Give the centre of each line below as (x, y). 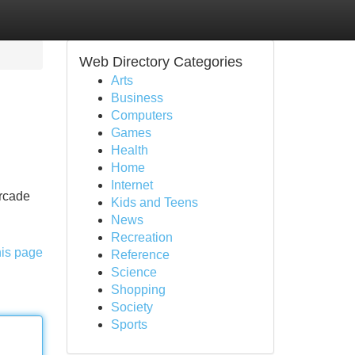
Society (132, 307)
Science (134, 272)
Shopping (138, 290)
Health (129, 150)
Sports (129, 324)
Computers (141, 115)
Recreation (141, 237)
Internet (132, 185)
